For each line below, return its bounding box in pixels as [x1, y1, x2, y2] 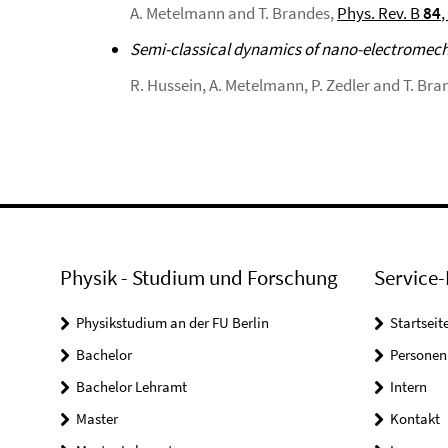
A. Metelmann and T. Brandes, [130, 2, 337, 24]
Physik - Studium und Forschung [60, 264, 338, 291]
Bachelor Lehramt [76, 377, 187, 396]
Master [76, 409, 118, 428]
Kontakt [389, 409, 440, 428]
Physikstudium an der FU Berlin [76, 313, 269, 332]
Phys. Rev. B [337, 2, 423, 24]
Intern [389, 377, 427, 396]
